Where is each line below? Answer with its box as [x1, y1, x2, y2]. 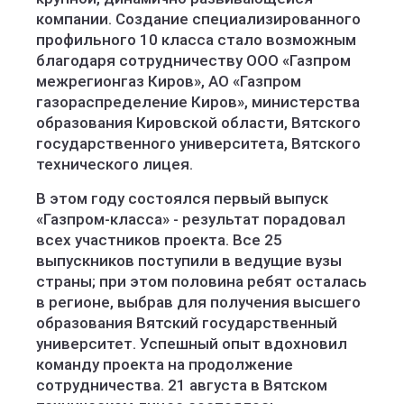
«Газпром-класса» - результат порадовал [36, 210, 345, 228]
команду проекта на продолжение [36, 355, 293, 373]
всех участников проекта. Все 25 [36, 231, 282, 249]
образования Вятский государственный [36, 314, 337, 332]
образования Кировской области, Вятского [36, 114, 361, 132]
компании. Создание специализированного [36, 10, 361, 28]
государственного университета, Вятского [36, 134, 361, 152]
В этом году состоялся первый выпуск [36, 189, 328, 207]
